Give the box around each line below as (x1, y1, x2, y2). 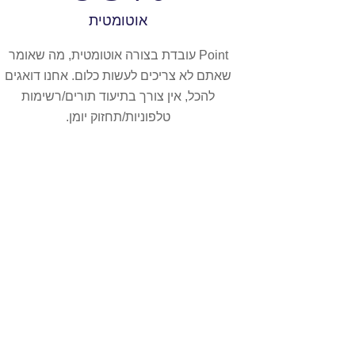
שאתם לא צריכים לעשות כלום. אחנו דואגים (5, 69, 232, 83)
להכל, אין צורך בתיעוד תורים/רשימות (21, 90, 216, 104)
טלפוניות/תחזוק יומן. (66, 110, 171, 124)
